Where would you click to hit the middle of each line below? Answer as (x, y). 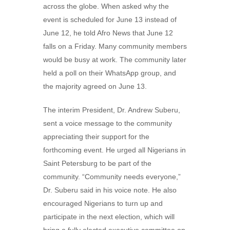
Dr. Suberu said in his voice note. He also (110, 190)
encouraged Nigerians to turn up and (103, 203)
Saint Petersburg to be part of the (97, 163)
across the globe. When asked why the (106, 6)
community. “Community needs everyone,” (112, 177)
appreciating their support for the (96, 137)
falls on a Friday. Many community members (115, 46)
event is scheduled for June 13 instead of (110, 20)
